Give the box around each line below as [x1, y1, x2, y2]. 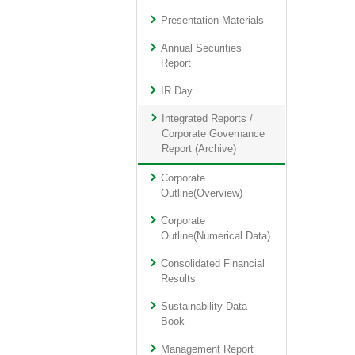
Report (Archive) [161, 143, 236, 155]
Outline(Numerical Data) [161, 231, 271, 242]
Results [161, 273, 197, 284]
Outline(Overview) [161, 188, 243, 199]
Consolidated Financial [161, 258, 265, 269]
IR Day [161, 86, 193, 97]
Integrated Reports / [161, 113, 253, 124]
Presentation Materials [161, 15, 265, 26]
